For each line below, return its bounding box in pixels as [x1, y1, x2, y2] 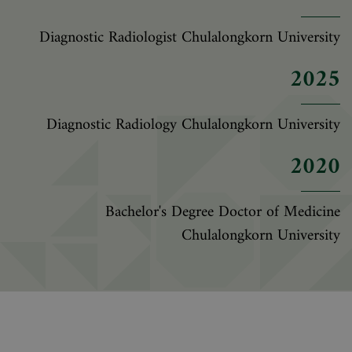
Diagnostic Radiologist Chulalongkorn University [39, 24, 340, 52]
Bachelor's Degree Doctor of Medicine [105, 198, 340, 226]
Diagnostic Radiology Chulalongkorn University [46, 111, 340, 139]
